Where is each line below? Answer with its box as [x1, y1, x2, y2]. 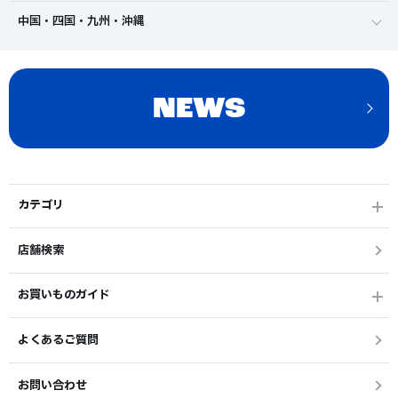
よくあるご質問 [18, 330, 99, 349]
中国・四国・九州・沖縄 [18, 12, 145, 31]
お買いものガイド [18, 286, 110, 305]
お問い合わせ [18, 376, 87, 394]
